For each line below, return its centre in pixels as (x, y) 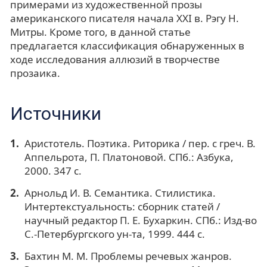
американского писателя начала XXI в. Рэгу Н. (125, 18)
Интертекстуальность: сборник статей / (122, 207)
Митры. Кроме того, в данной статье (100, 32)
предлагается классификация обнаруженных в (127, 46)
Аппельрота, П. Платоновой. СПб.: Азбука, (129, 157)
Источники (56, 114)
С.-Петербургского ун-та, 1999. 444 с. (114, 234)
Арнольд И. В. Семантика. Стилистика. (120, 193)
